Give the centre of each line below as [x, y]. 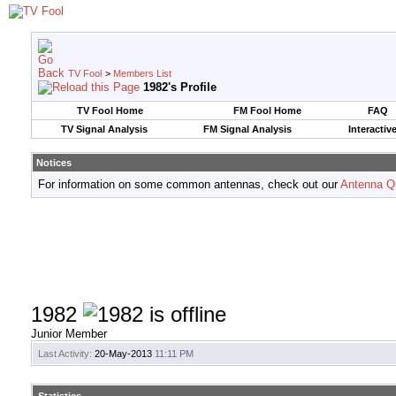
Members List [142, 73]
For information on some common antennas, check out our [189, 184]
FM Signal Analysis [247, 129]
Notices [54, 163]
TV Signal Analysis [104, 129]
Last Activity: [65, 354]
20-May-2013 [123, 354]
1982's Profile [180, 87]
